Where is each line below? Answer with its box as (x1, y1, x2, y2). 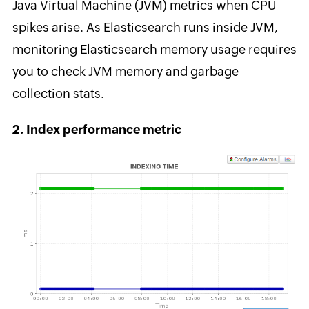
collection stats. (12, 86, 104, 101)
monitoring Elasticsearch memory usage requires (12, 41, 297, 57)
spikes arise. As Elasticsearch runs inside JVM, (12, 19, 278, 34)
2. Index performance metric (12, 121, 181, 137)
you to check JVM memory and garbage (12, 63, 239, 79)
